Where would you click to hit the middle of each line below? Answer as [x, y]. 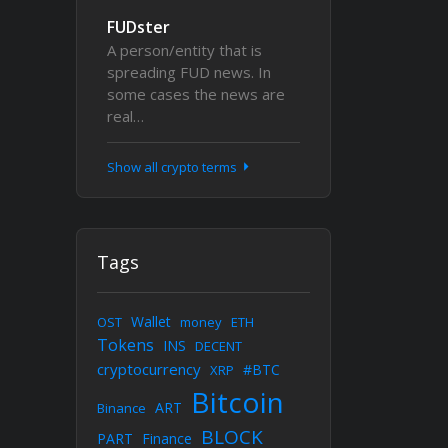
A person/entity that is [184, 50]
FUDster [138, 27]
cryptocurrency [149, 369]
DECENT [218, 346]
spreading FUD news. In [189, 72]
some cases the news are [196, 94]
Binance [121, 408]
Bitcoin [237, 402]
